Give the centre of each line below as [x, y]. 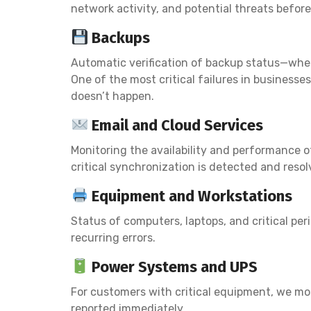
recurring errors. [113, 237]
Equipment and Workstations [191, 196]
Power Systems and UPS [173, 267]
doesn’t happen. [112, 96]
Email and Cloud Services [176, 125]
